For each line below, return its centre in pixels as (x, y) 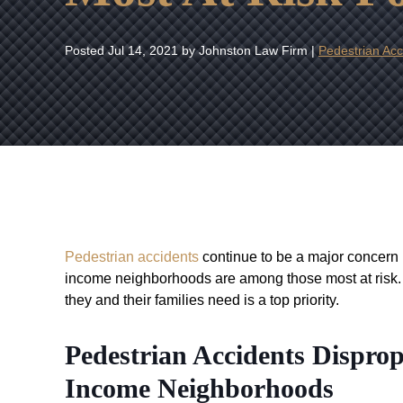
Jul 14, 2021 (143, 51)
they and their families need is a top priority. (202, 300)
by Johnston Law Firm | (248, 51)
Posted (86, 51)
